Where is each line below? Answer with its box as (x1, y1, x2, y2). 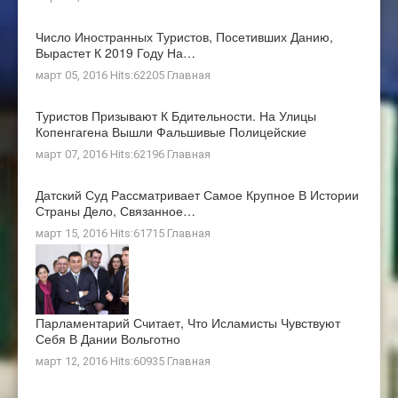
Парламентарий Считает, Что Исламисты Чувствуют (36, 313, 340, 331)
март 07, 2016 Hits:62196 (36, 147, 167, 161)
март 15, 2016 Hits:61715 (36, 226, 167, 240)
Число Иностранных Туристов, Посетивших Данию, (36, 27, 333, 45)
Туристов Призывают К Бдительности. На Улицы (36, 106, 316, 124)
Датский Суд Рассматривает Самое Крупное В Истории (36, 185, 359, 203)
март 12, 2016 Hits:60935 (36, 354, 167, 368)
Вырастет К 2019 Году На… (36, 43, 195, 61)
